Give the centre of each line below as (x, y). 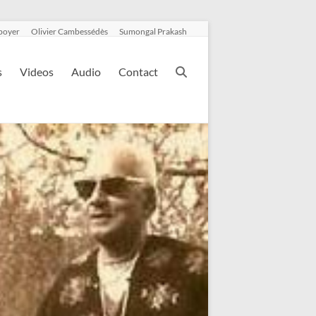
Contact (138, 72)
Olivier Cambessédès (69, 31)
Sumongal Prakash (153, 31)
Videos (37, 72)
